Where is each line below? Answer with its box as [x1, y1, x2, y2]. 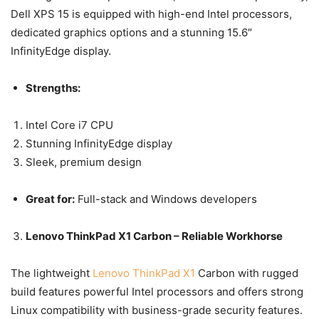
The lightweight [11, 266, 93, 280]
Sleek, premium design [26, 155, 142, 169]
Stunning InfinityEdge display [26, 136, 172, 150]
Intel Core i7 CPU [26, 117, 113, 132]
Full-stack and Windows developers [75, 192, 257, 206]
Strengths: [26, 80, 83, 95]
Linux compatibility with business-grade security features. [11, 303, 303, 317]
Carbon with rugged [195, 266, 298, 280]
